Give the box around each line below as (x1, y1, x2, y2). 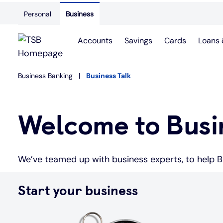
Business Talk (86, 71, 131, 80)
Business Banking (18, 71, 73, 80)
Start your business (18, 182, 138, 199)
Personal (24, 9, 51, 18)
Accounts (78, 35, 112, 46)
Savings (124, 35, 152, 46)
